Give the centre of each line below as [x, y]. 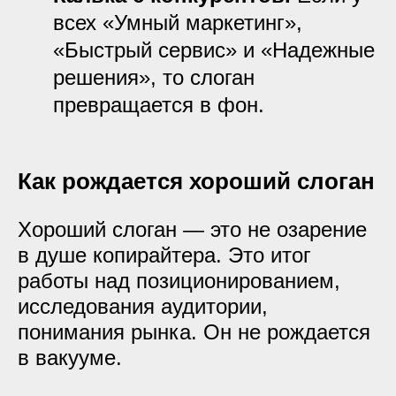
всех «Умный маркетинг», [178, 23]
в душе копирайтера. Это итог [164, 255]
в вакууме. [70, 358]
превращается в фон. [159, 105]
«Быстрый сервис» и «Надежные [214, 50]
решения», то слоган [154, 77]
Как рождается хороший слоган [196, 181]
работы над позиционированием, [179, 281]
